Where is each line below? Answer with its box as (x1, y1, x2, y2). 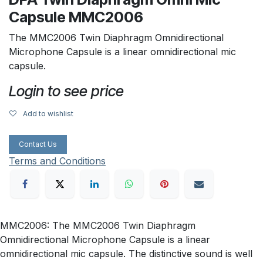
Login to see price (9, 82, 124, 100)
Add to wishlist (23, 109, 73, 118)
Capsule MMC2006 (9, 8, 143, 26)
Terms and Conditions (9, 154, 106, 167)
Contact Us (19, 139, 57, 149)
